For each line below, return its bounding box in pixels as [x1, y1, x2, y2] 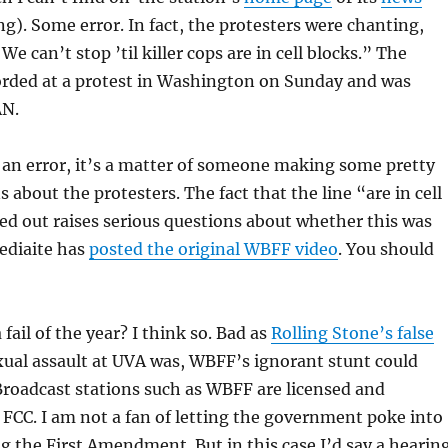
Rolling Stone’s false [270, 323, 434, 343]
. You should [337, 239, 434, 259]
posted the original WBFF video [88, 239, 338, 259]
